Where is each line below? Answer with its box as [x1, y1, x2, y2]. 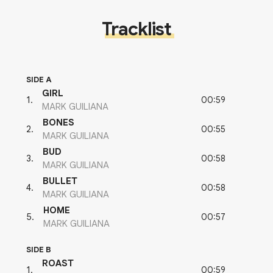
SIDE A [26, 74, 52, 85]
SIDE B [26, 244, 51, 255]
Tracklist [102, 18, 171, 41]
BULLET [43, 175, 77, 187]
